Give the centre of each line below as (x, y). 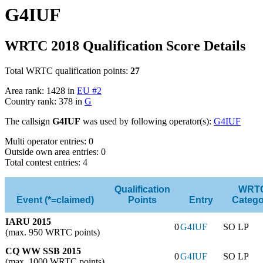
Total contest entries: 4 (46, 162)
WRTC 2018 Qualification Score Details (125, 45)
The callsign (28, 121)
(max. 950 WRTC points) (53, 232)
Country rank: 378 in (45, 101)
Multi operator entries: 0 (49, 141)
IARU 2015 (28, 221)
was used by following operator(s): (147, 121)
